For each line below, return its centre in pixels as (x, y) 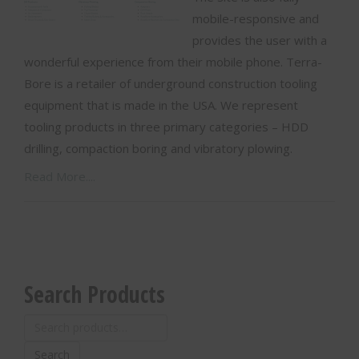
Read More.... (60, 176)
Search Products (95, 294)
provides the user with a (260, 40)
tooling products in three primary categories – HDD (166, 127)
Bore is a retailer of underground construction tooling (171, 83)
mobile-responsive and (256, 18)
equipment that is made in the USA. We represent (161, 105)
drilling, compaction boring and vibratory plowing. (158, 148)
